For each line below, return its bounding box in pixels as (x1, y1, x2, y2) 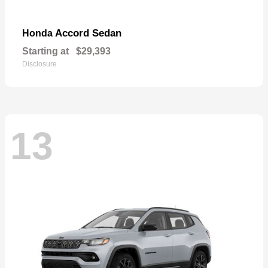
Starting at (22, 45, 69, 56)
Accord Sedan (55, 27, 121, 39)
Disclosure (22, 59, 57, 68)
